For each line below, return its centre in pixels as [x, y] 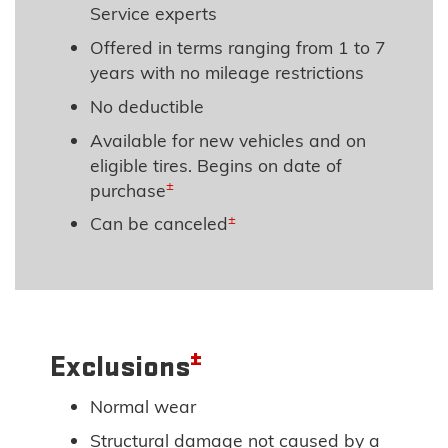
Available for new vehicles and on [228, 139]
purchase [128, 189]
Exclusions [120, 367]
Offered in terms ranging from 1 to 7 [238, 47]
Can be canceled [159, 223]
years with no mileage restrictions [227, 72]
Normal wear [143, 406]
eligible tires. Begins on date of [216, 164]
